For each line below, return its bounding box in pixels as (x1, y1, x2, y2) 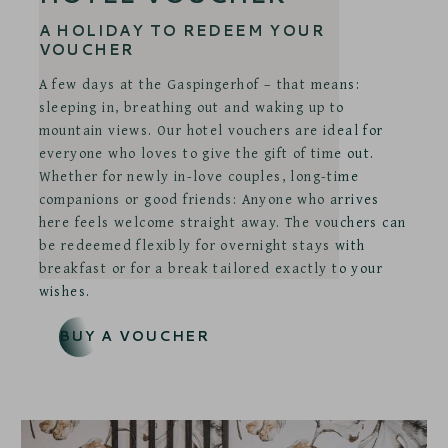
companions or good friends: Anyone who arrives (38, 188, 380, 209)
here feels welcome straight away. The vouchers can (38, 211, 407, 232)
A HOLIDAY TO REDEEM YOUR (38, 19, 326, 41)
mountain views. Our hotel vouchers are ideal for (38, 119, 384, 140)
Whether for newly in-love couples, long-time (38, 165, 360, 186)
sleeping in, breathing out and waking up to (38, 96, 345, 117)
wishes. (38, 280, 91, 301)
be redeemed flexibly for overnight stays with (38, 234, 366, 255)
